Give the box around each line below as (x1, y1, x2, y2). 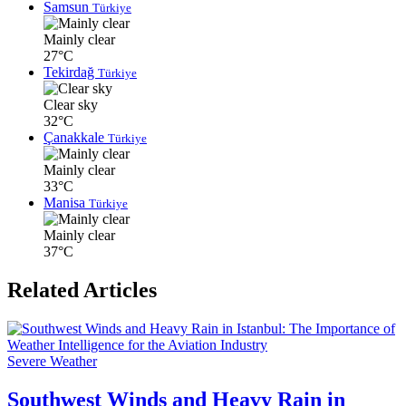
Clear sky (43, 97, 98, 113)
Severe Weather (7, 353, 97, 370)
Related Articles (7, 278, 157, 303)
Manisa (43, 195, 89, 211)
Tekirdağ (43, 64, 98, 81)
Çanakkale (43, 130, 108, 146)
